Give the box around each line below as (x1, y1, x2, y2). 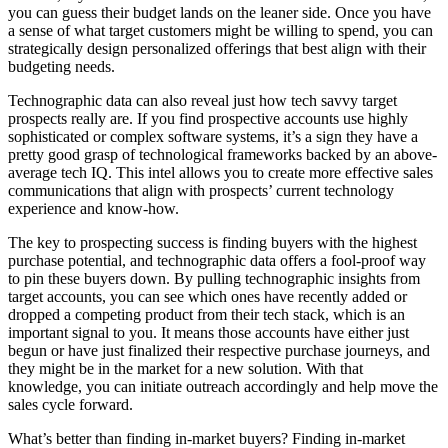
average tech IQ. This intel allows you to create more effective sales (8, 163, 433, 181)
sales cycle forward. (8, 395, 141, 413)
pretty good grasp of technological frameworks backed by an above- (8, 145, 437, 163)
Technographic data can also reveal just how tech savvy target (8, 91, 397, 109)
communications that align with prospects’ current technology (8, 181, 394, 199)
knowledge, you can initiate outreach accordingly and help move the (8, 377, 438, 395)
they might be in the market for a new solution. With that (8, 359, 363, 377)
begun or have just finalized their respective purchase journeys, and (8, 341, 430, 359)
